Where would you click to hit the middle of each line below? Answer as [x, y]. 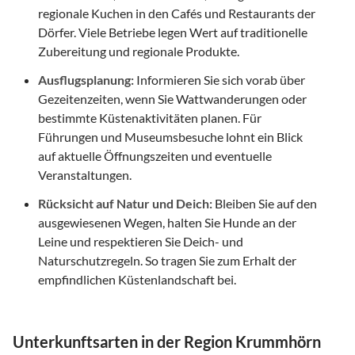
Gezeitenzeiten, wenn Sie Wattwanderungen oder [172, 98]
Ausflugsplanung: [86, 79]
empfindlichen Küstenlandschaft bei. [137, 279]
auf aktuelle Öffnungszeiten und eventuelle [155, 155]
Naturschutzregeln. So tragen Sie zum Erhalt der [167, 260]
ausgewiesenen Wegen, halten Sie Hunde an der [167, 222]
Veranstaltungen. [85, 174]
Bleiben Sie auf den [265, 203]
